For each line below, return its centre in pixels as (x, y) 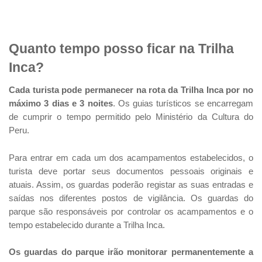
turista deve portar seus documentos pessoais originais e (131, 171)
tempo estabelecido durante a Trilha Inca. (87, 225)
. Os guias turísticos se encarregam (183, 104)
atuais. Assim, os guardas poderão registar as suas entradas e (131, 185)
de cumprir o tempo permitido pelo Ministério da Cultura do (131, 117)
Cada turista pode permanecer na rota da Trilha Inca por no (131, 90)
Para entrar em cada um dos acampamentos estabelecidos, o (131, 158)
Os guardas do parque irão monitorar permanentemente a (131, 252)
